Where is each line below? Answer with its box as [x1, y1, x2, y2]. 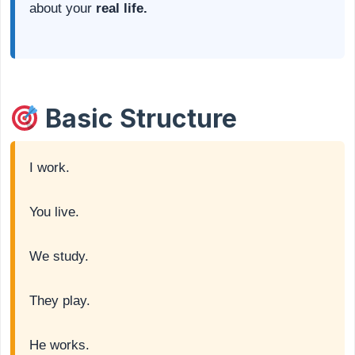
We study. [29, 249, 89, 265]
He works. [29, 338, 90, 353]
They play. [29, 293, 90, 309]
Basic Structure [39, 103, 238, 135]
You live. [29, 204, 79, 220]
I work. [29, 160, 70, 176]
